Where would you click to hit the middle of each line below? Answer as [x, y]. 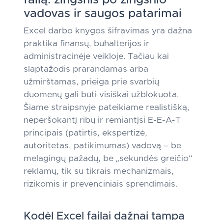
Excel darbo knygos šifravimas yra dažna [108, 31]
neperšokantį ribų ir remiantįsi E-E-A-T [102, 120]
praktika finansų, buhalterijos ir [86, 44]
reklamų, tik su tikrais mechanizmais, [99, 171]
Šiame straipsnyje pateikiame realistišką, [107, 108]
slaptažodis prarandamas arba [86, 69]
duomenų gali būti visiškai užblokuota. [101, 95]
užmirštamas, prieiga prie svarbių [91, 82]
